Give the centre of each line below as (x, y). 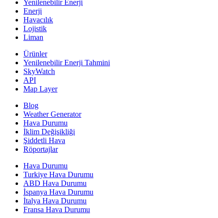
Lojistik (35, 29)
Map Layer (40, 89)
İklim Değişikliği (49, 132)
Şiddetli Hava (44, 141)
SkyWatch (39, 72)
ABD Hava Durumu (55, 183)
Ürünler (35, 54)
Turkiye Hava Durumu (58, 175)
